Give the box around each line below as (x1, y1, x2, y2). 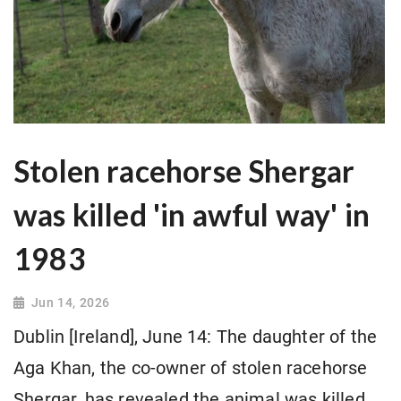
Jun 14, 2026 (30, 295, 110, 311)
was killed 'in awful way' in (13, 197, 371, 234)
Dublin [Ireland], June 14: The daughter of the (13, 327, 378, 348)
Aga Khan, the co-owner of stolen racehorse (13, 358, 368, 380)
